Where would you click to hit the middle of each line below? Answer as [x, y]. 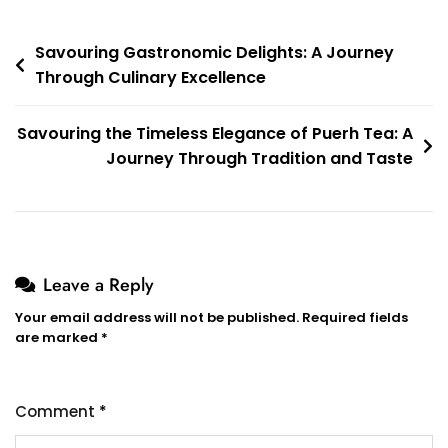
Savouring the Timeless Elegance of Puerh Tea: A [215, 133]
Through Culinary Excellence [150, 77]
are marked [58, 337]
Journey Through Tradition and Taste [259, 158]
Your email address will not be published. [157, 317]
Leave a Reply [98, 284]
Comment [57, 411]
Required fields [355, 317]
